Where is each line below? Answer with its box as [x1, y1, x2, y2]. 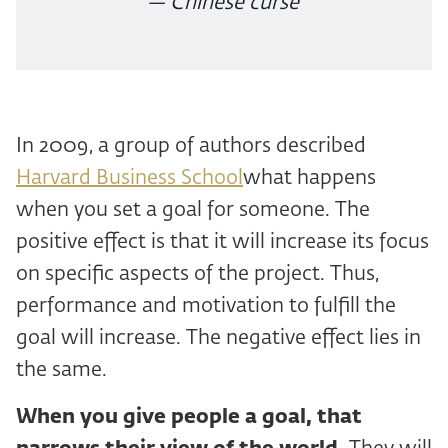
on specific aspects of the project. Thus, [16, 264, 379, 285]
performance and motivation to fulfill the [16, 296, 396, 317]
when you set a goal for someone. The [16, 200, 370, 221]
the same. [16, 360, 107, 381]
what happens [243, 168, 376, 189]
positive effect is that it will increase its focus [16, 232, 429, 253]
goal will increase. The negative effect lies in [16, 328, 421, 349]
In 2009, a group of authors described [16, 136, 366, 157]
